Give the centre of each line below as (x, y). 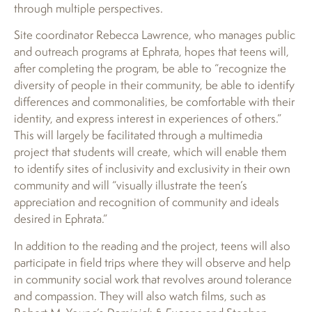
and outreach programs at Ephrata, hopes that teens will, (151, 52)
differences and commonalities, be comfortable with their (154, 102)
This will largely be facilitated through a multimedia (138, 135)
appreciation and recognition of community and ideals (147, 202)
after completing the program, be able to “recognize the (150, 68)
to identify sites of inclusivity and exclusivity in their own (152, 169)
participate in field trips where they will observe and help (152, 262)
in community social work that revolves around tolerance (153, 279)
